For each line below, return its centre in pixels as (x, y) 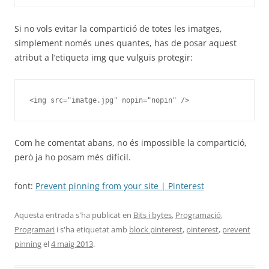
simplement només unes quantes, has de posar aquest (125, 43)
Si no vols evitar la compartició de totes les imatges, (118, 29)
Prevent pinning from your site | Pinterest (120, 186)
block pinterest (156, 229)
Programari (35, 229)
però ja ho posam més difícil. (73, 157)
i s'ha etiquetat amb (92, 229)
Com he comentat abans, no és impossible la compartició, (131, 143)
